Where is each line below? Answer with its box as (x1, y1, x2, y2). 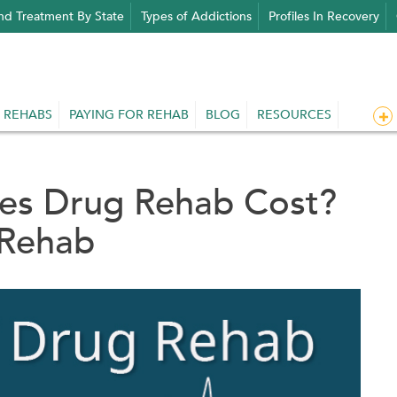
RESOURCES (257, 106, 331, 124)
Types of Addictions (141, 8, 252, 25)
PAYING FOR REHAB (69, 106, 189, 124)
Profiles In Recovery (269, 8, 379, 25)
